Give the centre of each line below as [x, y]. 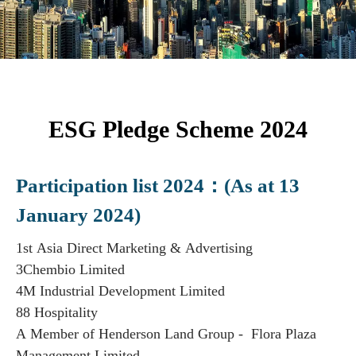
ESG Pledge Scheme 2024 [178, 129]
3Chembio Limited [70, 269]
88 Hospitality [57, 312]
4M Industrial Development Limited [120, 291]
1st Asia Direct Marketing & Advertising [136, 248]
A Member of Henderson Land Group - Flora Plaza [166, 334]
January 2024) [78, 215]
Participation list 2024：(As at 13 [158, 186]
